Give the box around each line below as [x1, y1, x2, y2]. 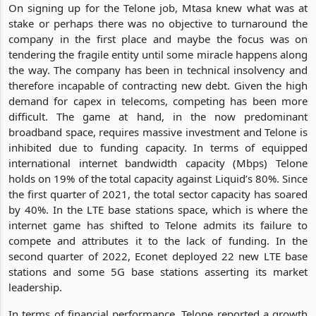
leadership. [8, 279, 62, 294]
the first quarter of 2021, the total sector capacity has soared [8, 186, 308, 201]
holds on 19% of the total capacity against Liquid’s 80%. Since [8, 171, 308, 186]
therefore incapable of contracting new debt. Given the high [8, 78, 308, 92]
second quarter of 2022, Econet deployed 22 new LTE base [8, 248, 308, 263]
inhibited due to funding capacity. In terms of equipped [8, 140, 308, 154]
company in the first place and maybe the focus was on [8, 31, 308, 46]
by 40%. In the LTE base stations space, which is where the [8, 202, 308, 217]
